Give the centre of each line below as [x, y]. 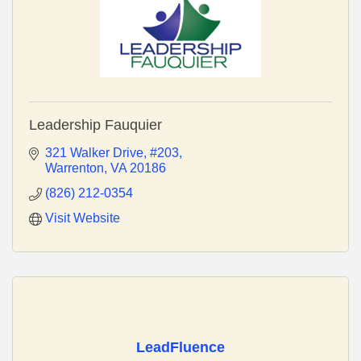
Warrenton [75, 168]
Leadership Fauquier [95, 124]
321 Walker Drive [94, 152]
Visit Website [83, 218]
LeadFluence [180, 347]
